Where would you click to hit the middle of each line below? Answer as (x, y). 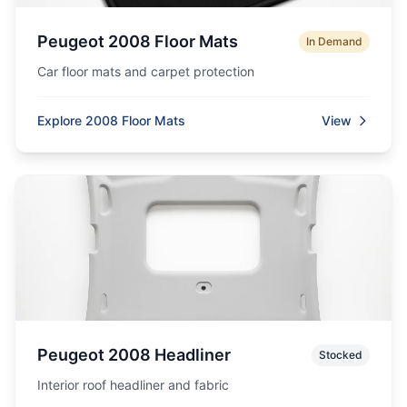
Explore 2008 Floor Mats (111, 120)
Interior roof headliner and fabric (133, 385)
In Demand (334, 41)
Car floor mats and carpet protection (146, 71)
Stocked (341, 355)
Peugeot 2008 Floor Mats (138, 41)
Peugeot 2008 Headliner (134, 355)
